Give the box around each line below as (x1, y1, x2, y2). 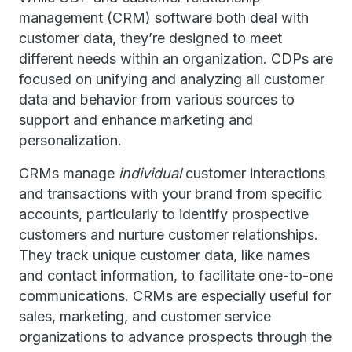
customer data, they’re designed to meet (19, 30, 282, 46)
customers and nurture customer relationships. (19, 226, 318, 243)
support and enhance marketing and (19, 112, 253, 128)
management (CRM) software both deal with (19, 9, 309, 26)
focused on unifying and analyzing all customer (19, 71, 324, 87)
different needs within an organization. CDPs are (19, 50, 333, 67)
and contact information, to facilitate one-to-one (19, 267, 333, 284)
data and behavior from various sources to (19, 91, 295, 108)
